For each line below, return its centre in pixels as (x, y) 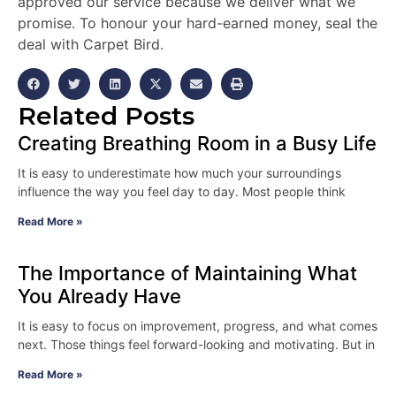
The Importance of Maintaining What (187, 273)
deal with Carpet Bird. (91, 45)
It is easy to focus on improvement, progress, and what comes (198, 325)
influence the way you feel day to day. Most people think (182, 191)
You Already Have (99, 296)
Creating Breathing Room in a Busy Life (197, 143)
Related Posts (106, 115)
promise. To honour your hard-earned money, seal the (198, 23)
